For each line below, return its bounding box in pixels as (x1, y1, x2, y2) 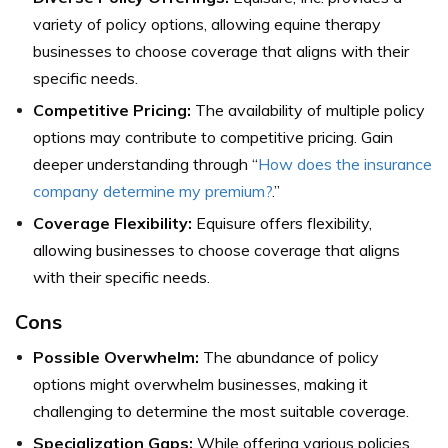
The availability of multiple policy (191, 99, 425, 120)
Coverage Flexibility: (33, 212, 192, 233)
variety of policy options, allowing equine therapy (33, 13, 381, 34)
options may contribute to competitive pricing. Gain (33, 126, 393, 147)
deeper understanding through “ (33, 153, 258, 174)
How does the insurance (258, 153, 432, 174)
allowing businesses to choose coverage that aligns (33, 239, 400, 260)
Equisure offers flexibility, (192, 212, 372, 233)
